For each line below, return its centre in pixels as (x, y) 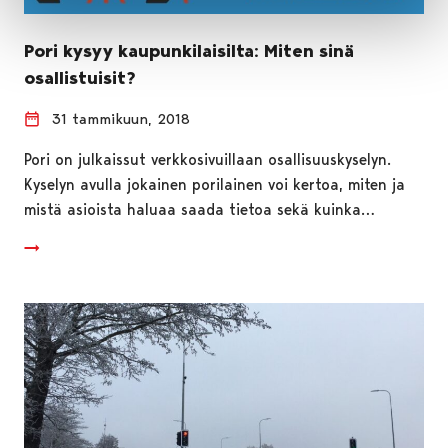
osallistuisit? (80, 77)
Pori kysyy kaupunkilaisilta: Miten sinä (189, 50)
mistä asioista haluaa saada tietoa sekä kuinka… (199, 209)
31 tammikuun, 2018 (121, 118)
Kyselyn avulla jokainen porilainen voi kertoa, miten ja (214, 184)
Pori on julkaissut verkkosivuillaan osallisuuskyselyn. (207, 159)
